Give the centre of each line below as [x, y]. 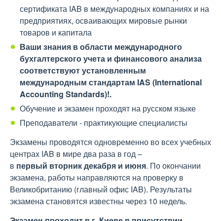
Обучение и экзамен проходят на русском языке [108, 108]
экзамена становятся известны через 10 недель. [98, 201]
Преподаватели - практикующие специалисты [104, 123]
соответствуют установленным [83, 70]
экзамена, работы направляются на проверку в [97, 177]
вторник [66, 166]
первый [32, 166]
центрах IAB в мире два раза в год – [76, 154]
